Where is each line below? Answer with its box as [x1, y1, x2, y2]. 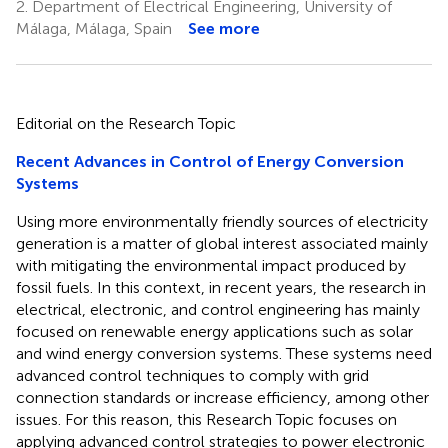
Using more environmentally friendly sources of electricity [16, 211, 428, 231]
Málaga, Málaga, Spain [16, 18, 172, 38]
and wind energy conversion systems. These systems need [16, 343, 432, 363]
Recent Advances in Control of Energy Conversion [16, 151, 404, 171]
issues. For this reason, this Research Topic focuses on [16, 409, 397, 429]
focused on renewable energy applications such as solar [16, 321, 413, 341]
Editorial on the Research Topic [16, 113, 236, 133]
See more [188, 18, 260, 38]
